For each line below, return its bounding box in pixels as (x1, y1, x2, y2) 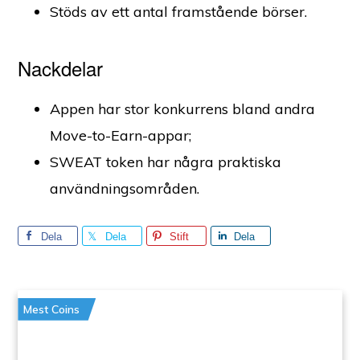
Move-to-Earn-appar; (50, 125, 192, 145)
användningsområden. (50, 178, 204, 198)
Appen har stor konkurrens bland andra (50, 99, 316, 118)
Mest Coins (23, 301, 80, 317)
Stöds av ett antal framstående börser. (50, 2, 308, 21)
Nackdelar (18, 53, 104, 82)
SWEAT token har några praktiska (50, 152, 282, 171)
